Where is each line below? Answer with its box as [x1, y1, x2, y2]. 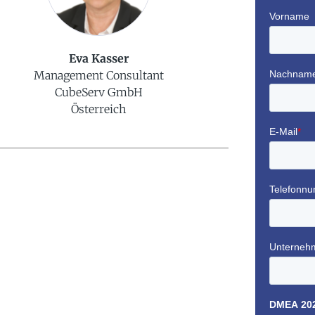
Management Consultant [33, 68, 164, 83]
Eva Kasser [68, 51, 129, 66]
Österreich [70, 102, 127, 117]
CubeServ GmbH [54, 85, 143, 100]
